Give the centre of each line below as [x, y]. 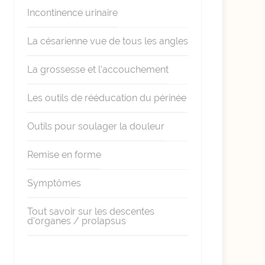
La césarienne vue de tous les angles [107, 41]
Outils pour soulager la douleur [96, 126]
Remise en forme [64, 155]
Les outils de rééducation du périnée [106, 98]
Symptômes [54, 183]
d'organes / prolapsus [76, 221]
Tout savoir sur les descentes [91, 211]
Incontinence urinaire [72, 13]
